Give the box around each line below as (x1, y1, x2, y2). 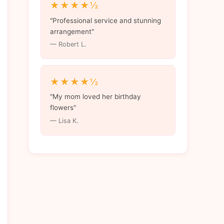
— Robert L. (49, 40, 86, 48)
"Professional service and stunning (49, 16, 161, 24)
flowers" (49, 103, 76, 112)
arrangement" (49, 27, 94, 35)
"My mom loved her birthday (49, 92, 141, 101)
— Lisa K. (49, 117, 78, 125)
